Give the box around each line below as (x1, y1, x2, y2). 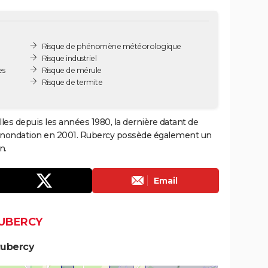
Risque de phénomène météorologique (41, 41, 181, 51)
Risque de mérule (41, 65, 102, 75)
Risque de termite (41, 77, 103, 87)
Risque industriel (41, 53, 97, 63)
